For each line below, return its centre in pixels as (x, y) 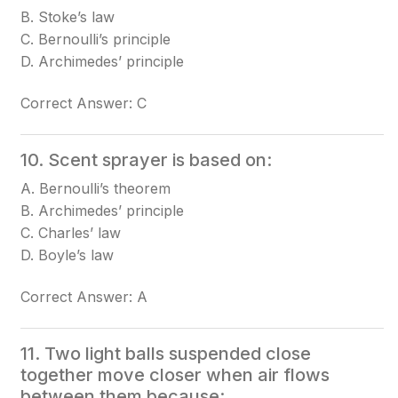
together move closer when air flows (175, 375)
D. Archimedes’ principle (103, 61)
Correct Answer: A (84, 297)
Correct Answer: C (84, 103)
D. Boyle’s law (68, 255)
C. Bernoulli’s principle (96, 39)
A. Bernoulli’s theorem (96, 188)
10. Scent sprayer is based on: (147, 160)
